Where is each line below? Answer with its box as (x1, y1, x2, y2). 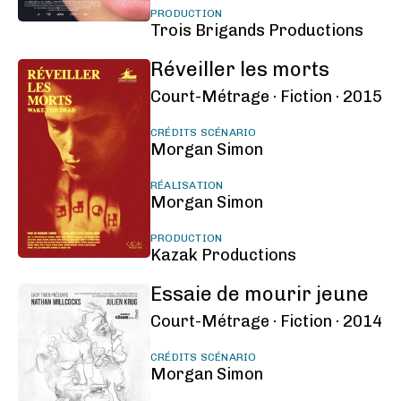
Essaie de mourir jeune (149, 282, 369, 306)
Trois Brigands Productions (149, 21, 363, 40)
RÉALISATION (149, 179, 224, 192)
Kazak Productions (149, 245, 296, 265)
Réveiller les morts (149, 57, 329, 81)
